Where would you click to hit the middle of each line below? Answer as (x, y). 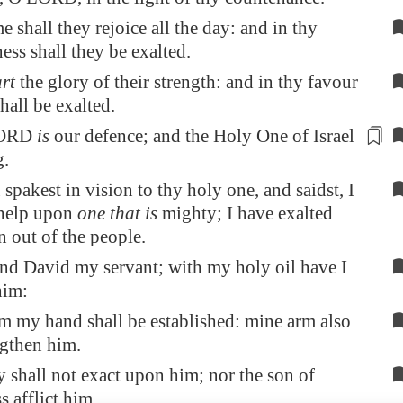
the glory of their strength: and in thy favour (187, 82)
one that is (117, 213)
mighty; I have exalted (245, 213)
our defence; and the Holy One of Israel (202, 136)
